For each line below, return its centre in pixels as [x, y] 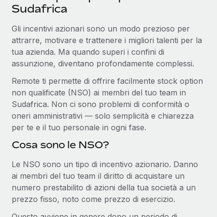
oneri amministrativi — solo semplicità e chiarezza [103, 116]
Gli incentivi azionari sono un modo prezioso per [101, 28]
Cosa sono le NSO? [60, 144]
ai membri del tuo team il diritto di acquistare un [98, 176]
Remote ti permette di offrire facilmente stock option [107, 81]
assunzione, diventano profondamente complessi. [103, 63]
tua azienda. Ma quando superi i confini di [88, 52]
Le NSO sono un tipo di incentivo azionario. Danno [105, 164]
